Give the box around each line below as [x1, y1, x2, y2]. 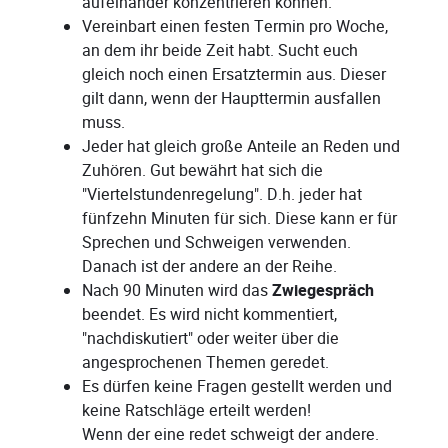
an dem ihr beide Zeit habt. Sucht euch [82, 39, 358, 63]
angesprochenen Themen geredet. [82, 351, 329, 375]
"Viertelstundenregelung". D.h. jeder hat [82, 183, 362, 207]
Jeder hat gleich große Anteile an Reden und [82, 135, 400, 159]
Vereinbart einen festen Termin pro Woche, [82, 15, 388, 39]
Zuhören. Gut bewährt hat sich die [82, 159, 323, 183]
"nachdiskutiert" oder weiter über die [82, 327, 339, 351]
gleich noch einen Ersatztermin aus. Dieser [82, 63, 386, 87]
